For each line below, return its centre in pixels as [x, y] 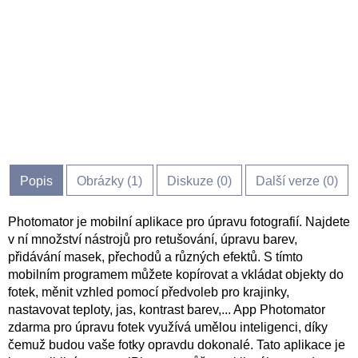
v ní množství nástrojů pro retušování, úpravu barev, [153, 239]
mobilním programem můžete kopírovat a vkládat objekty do [176, 274]
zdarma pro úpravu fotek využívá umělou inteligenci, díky [168, 327]
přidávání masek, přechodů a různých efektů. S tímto [155, 257]
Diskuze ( [193, 181]
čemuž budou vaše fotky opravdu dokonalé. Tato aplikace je [177, 345]
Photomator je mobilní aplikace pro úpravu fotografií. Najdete [179, 222]
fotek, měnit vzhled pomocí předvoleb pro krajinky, [149, 292]
